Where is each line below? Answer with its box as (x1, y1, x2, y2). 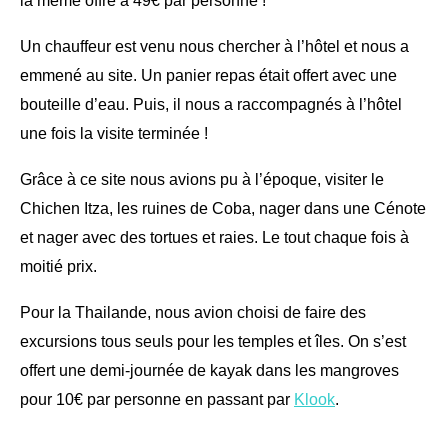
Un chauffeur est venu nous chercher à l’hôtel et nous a (20, 37, 409, 55)
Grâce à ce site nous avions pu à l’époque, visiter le (20, 170, 384, 188)
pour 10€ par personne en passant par (20, 390, 294, 408)
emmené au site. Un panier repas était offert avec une (20, 66, 397, 84)
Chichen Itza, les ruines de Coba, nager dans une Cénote (20, 199, 426, 217)
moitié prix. (20, 257, 97, 275)
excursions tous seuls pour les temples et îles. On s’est (20, 332, 406, 350)
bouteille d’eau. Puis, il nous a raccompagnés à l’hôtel (20, 95, 402, 113)
